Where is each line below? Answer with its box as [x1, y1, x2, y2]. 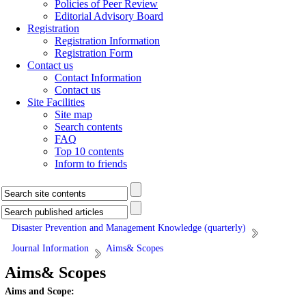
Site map [55, 109, 92, 120]
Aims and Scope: [5, 286, 74, 296]
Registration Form [55, 47, 133, 59]
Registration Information [55, 35, 160, 46]
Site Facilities [27, 96, 85, 108]
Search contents [55, 121, 122, 133]
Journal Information [12, 243, 89, 253]
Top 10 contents [55, 145, 124, 157]
